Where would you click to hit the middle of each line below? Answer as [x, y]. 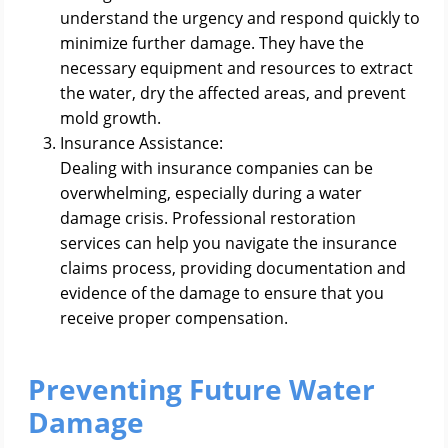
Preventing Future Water [201, 389]
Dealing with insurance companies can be [216, 168]
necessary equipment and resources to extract [236, 68]
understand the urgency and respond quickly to [240, 18]
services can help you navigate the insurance [228, 243]
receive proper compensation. [174, 318]
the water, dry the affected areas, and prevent [233, 93]
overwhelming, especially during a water [211, 193]
